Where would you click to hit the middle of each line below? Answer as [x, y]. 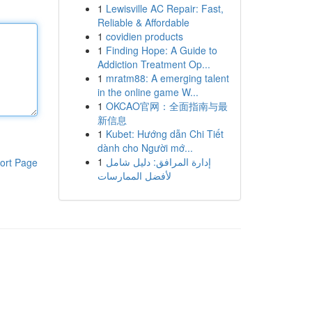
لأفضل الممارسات [134, 175]
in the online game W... [148, 92]
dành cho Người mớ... [145, 148]
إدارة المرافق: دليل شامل [158, 162]
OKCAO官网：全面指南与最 [166, 106]
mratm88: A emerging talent [167, 78]
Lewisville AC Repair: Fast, [164, 8]
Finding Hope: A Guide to [161, 50]
